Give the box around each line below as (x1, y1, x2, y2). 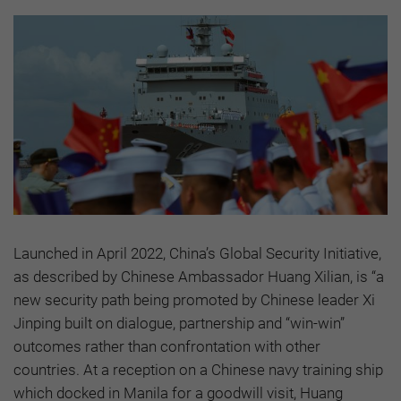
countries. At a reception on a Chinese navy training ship (13, 361, 383, 380)
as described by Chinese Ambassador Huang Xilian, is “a (13, 268, 384, 286)
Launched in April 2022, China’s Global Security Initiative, (13, 244, 381, 263)
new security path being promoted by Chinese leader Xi (13, 291, 375, 310)
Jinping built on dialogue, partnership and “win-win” (13, 314, 345, 333)
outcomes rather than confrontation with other (13, 337, 320, 356)
